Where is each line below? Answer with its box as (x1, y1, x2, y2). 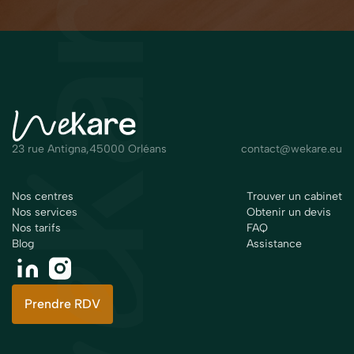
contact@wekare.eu (241, 141, 342, 156)
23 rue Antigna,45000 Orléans (12, 141, 167, 156)
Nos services (12, 205, 77, 219)
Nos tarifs (12, 220, 61, 235)
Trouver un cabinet (247, 189, 342, 203)
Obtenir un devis (247, 205, 331, 219)
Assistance (247, 236, 302, 250)
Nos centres (12, 189, 73, 203)
